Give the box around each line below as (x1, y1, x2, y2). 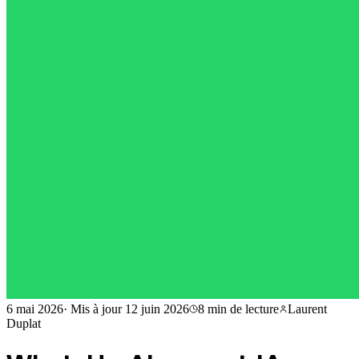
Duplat (6, 317, 41, 330)
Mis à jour (71, 302, 122, 316)
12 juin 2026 (125, 302, 189, 316)
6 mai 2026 (6, 302, 63, 316)
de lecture (230, 302, 279, 316)
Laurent (288, 302, 327, 316)
